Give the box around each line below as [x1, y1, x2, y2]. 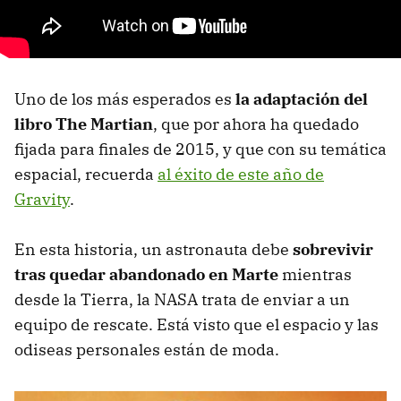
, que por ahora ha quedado [153, 113, 359, 134]
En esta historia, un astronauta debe [14, 238, 293, 260]
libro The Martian [14, 113, 153, 134]
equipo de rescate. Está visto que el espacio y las [14, 313, 379, 335]
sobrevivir [293, 238, 373, 260]
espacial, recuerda [14, 163, 158, 184]
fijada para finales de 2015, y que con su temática [14, 138, 387, 159]
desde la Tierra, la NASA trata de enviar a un [14, 288, 350, 310]
